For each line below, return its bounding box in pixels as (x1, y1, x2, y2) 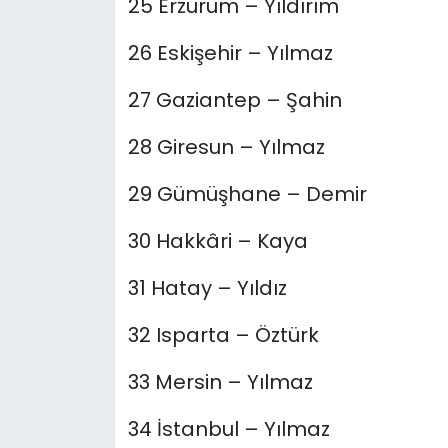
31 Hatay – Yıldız (127, 274, 287, 303)
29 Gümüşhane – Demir (127, 180, 367, 209)
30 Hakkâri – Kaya (127, 227, 308, 256)
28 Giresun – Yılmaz (127, 133, 325, 162)
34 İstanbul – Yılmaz (127, 415, 330, 444)
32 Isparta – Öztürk (127, 321, 319, 350)
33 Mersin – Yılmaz (127, 368, 313, 397)
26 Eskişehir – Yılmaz (127, 39, 333, 68)
